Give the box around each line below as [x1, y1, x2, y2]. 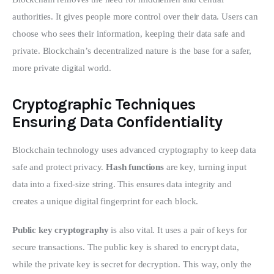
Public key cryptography [12, 225, 109, 235]
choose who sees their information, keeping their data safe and [12, 28, 248, 39]
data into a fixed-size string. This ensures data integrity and [12, 179, 234, 189]
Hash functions [106, 161, 165, 172]
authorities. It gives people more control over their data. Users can [12, 11, 261, 21]
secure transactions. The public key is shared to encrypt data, [12, 242, 242, 253]
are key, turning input [164, 161, 249, 172]
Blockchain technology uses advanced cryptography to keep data [12, 144, 259, 155]
